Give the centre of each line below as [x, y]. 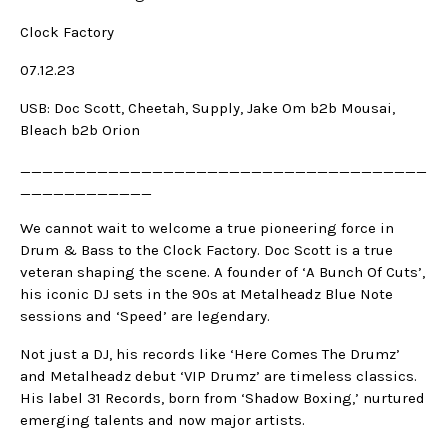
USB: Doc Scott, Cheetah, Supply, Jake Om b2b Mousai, [207, 108]
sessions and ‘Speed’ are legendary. [145, 316]
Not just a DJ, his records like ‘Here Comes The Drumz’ [210, 354]
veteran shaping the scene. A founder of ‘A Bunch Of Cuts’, [222, 272]
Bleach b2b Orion [80, 130]
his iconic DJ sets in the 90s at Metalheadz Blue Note [206, 294]
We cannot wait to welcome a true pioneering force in [207, 228]
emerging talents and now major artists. [162, 420]
